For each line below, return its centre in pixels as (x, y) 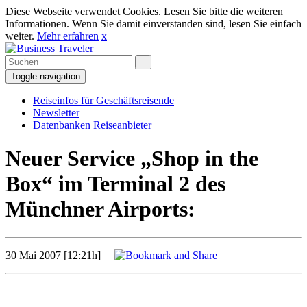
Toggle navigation (46, 76)
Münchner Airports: (100, 209)
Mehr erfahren (68, 36)
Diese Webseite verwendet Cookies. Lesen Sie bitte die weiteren (144, 11)
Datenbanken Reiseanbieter (92, 125)
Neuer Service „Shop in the (132, 159)
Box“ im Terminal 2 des (115, 184)
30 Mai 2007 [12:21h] (60, 255)
